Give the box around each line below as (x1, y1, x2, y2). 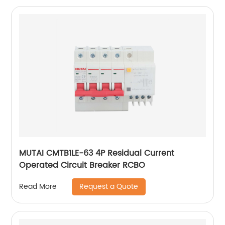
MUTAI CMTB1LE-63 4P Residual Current (19, 146, 175, 160)
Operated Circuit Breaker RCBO (19, 158, 146, 172)
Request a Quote (79, 180, 139, 192)
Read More (19, 181, 57, 193)
